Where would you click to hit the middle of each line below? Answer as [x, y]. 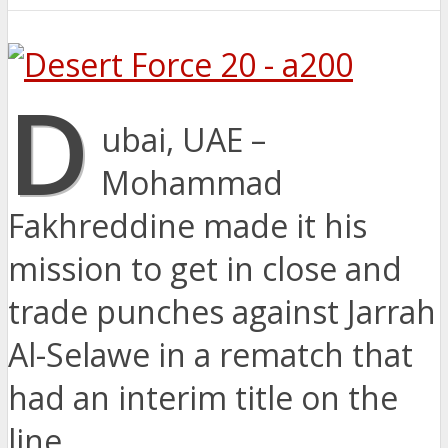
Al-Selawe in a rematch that [210, 355]
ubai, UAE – [184, 140]
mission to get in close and [205, 269]
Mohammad [192, 183]
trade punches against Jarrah [222, 312]
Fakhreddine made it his [187, 226]
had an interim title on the [203, 398]
